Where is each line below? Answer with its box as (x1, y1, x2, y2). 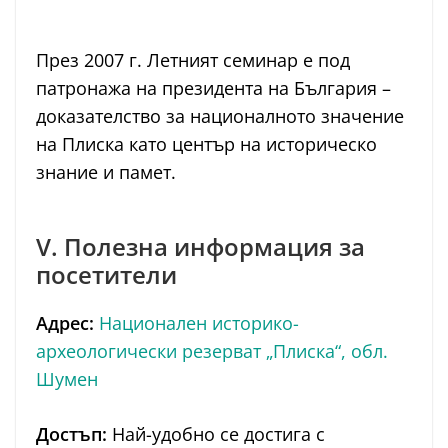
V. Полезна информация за (36, 230, 365, 264)
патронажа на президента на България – (36, 76, 391, 101)
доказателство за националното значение (36, 104, 404, 129)
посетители (36, 258, 177, 292)
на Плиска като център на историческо (36, 132, 377, 157)
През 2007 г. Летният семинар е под (36, 48, 350, 73)
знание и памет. (36, 160, 176, 185)
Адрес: (36, 311, 94, 336)
